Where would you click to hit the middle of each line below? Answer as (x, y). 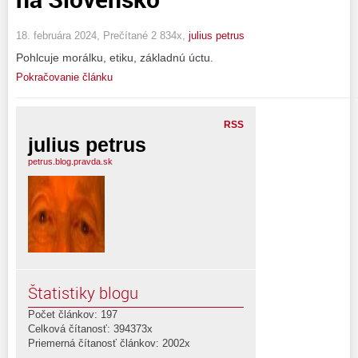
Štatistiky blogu (83, 292)
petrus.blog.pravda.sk (70, 161)
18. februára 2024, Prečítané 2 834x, (102, 35)
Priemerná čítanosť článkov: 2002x (109, 343)
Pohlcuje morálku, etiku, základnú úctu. (115, 57)
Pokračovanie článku (64, 77)
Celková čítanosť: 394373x (90, 328)
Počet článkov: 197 (73, 314)
